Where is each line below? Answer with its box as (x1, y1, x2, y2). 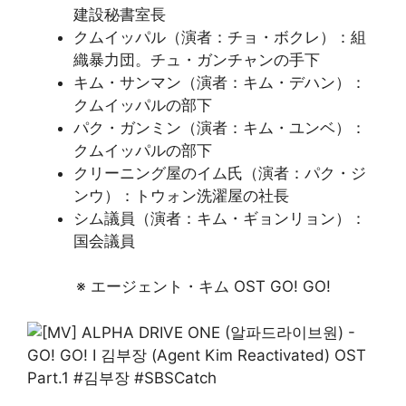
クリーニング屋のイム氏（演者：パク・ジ (73, 163, 366, 182)
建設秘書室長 (73, 5, 166, 24)
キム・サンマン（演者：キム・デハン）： (73, 72, 366, 92)
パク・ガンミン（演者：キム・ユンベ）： (73, 118, 366, 137)
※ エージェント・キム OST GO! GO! (75, 277, 331, 295)
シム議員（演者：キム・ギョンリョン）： (73, 208, 366, 227)
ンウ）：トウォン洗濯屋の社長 (73, 186, 289, 205)
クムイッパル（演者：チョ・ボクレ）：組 (73, 27, 366, 46)
